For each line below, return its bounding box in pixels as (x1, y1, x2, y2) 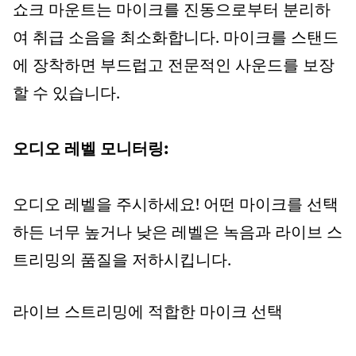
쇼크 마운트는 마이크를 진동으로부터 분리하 (13, 3, 331, 19)
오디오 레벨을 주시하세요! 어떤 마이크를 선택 (13, 198, 339, 214)
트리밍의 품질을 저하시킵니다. (13, 253, 231, 269)
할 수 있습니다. (13, 87, 120, 103)
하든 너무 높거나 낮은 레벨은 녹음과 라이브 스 (13, 226, 342, 242)
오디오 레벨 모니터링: (13, 142, 168, 158)
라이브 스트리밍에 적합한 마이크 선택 (13, 305, 283, 321)
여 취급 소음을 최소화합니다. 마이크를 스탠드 (13, 31, 339, 47)
